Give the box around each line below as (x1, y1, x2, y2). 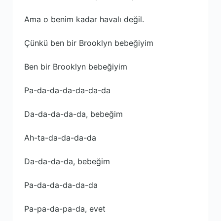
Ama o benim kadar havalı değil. (24, 14, 144, 24)
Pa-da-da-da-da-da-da (24, 85, 110, 95)
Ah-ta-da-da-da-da (24, 133, 96, 143)
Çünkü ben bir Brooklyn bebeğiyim (24, 38, 153, 48)
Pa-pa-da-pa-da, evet (24, 204, 106, 214)
